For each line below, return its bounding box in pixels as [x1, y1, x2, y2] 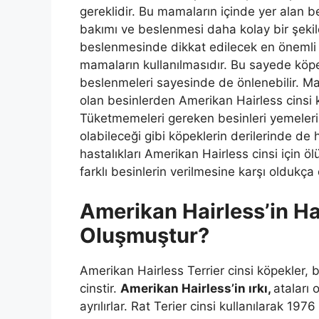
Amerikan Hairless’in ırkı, [120, 281, 273, 296]
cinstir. [80, 281, 120, 296]
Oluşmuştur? [80, 222, 209, 248]
